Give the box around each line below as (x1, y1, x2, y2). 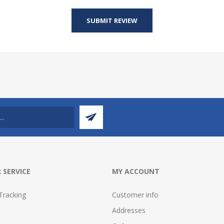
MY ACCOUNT (112, 166, 159, 176)
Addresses (112, 205, 145, 215)
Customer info (112, 190, 158, 199)
